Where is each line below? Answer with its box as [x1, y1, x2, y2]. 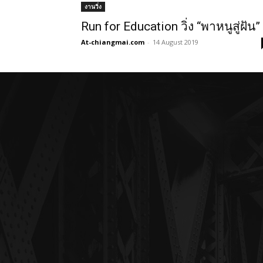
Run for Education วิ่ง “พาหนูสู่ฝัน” [81, 19, 260, 34]
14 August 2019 [153, 38, 198, 47]
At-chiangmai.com [81, 38, 144, 47]
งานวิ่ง [85, 2, 102, 11]
